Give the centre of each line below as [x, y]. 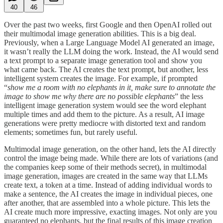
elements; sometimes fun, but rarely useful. [71, 132]
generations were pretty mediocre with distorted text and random [105, 123]
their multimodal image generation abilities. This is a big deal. [100, 33]
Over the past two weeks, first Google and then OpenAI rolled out [108, 24]
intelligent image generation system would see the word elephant [105, 105]
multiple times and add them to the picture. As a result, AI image [104, 114]
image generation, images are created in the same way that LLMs [106, 176]
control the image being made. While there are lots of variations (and [111, 158]
